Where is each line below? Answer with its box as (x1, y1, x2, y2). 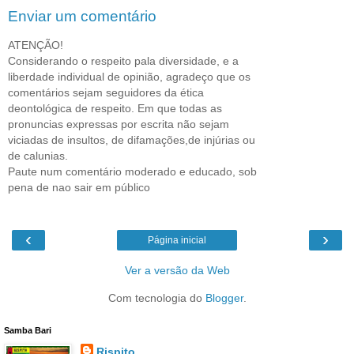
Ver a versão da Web (124, 264, 230, 277)
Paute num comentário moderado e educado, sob (8, 164, 257, 178)
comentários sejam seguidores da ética (8, 85, 204, 99)
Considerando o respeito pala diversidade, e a (8, 54, 239, 67)
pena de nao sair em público (8, 180, 150, 194)
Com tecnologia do (107, 292, 205, 305)
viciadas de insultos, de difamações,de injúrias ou (8, 133, 255, 146)
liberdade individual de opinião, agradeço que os (8, 70, 250, 83)
